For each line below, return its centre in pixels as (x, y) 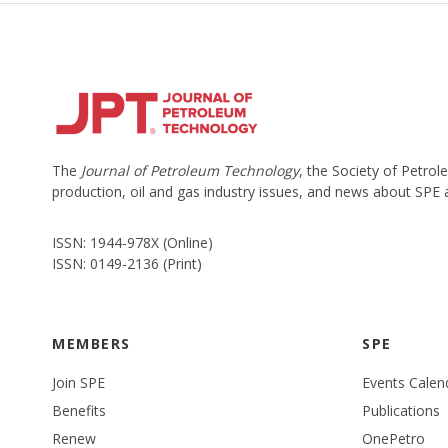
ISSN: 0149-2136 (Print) (127, 264)
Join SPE (78, 383)
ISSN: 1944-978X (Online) (132, 243)
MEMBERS (91, 344)
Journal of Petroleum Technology (190, 171)
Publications (401, 411)
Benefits (79, 411)
